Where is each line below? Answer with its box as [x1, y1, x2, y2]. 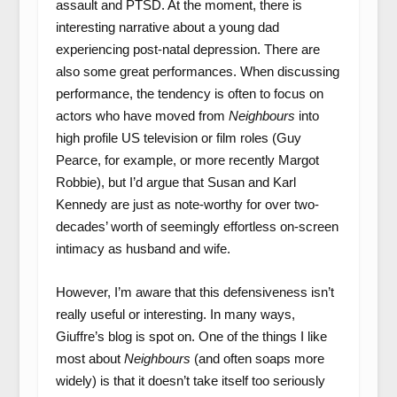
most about [55, 351, 124, 366]
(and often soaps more [193, 351, 324, 366]
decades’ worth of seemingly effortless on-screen [55, 219, 339, 234]
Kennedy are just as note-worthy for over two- [55, 197, 319, 212]
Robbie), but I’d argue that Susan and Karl [55, 175, 296, 190]
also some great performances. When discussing [55, 64, 339, 79]
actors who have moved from [55, 108, 229, 123]
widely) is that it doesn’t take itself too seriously [55, 373, 325, 388]
